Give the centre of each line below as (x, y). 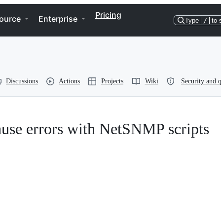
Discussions (22, 81)
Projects (112, 81)
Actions (69, 81)
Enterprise (58, 19)
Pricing (108, 15)
